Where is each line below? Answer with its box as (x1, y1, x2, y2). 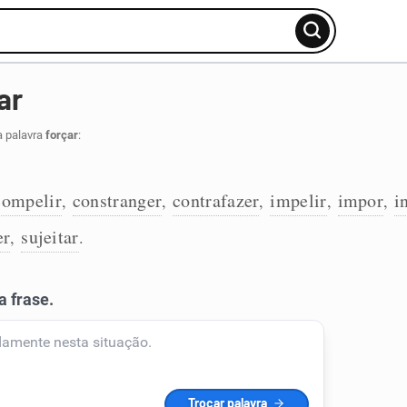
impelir (270, 188, 327, 213)
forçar (45, 128, 78, 142)
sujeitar (21, 224, 79, 249)
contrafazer (173, 188, 260, 213)
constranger (72, 188, 163, 213)
